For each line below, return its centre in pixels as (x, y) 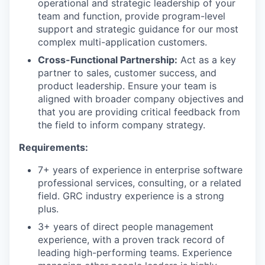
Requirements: (54, 147)
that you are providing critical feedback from (139, 112)
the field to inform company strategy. (122, 125)
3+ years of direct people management (126, 227)
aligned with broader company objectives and (141, 99)
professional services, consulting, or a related (140, 183)
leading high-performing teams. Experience (135, 253)
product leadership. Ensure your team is (127, 86)
